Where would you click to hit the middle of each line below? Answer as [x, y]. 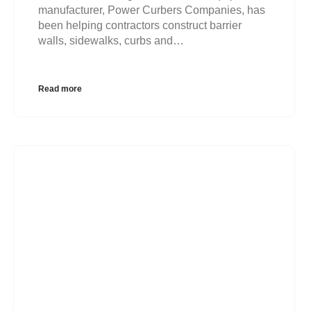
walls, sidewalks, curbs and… [111, 40]
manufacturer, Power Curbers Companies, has [151, 10]
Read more [60, 89]
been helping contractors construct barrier [140, 25]
